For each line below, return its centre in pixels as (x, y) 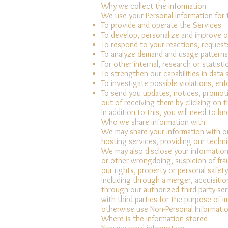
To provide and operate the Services (161, 25)
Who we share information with (153, 122)
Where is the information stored (154, 218)
